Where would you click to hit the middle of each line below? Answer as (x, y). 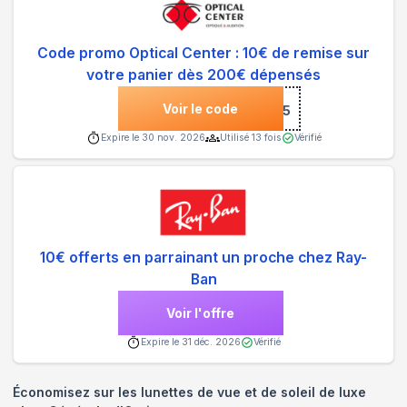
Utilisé (235, 138)
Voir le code (200, 109)
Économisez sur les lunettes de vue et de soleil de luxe (189, 392)
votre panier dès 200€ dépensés (203, 75)
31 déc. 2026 (211, 342)
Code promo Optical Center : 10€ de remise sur (203, 54)
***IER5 (264, 111)
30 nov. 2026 (173, 138)
